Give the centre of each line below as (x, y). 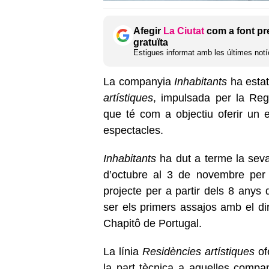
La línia (123, 251)
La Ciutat (184, 31)
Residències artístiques (198, 251)
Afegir (148, 31)
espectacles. (133, 130)
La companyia (139, 81)
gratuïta (151, 42)
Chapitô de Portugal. (153, 223)
